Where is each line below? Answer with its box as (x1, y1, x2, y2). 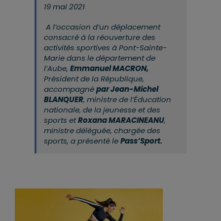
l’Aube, (44, 63, 70, 74)
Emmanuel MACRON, (70, 63, 148, 74)
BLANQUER (44, 94, 83, 105)
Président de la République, (44, 74, 144, 84)
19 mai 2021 (44, 1, 85, 12)
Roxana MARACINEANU (78, 115, 164, 126)
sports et (44, 115, 78, 126)
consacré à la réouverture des (44, 32, 155, 43)
